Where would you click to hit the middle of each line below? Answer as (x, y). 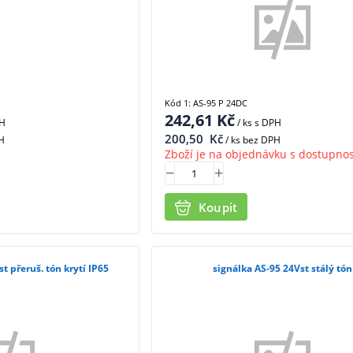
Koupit (218, 207)
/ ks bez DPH (251, 140)
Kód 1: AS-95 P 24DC (206, 103)
